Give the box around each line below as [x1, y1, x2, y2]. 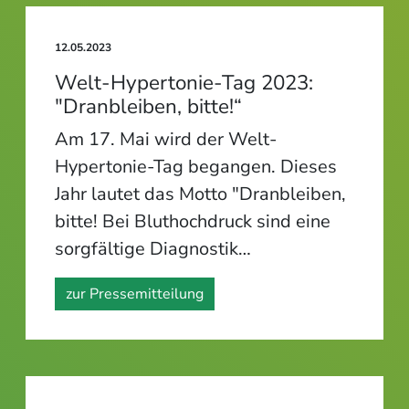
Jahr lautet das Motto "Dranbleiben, [55, 181, 346, 206]
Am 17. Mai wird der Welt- [55, 126, 277, 152]
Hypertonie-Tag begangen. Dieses [55, 153, 337, 179]
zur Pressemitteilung [66, 283, 204, 304]
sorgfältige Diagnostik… [55, 236, 251, 261]
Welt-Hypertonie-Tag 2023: [55, 68, 313, 97]
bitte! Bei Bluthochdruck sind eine [55, 208, 330, 234]
